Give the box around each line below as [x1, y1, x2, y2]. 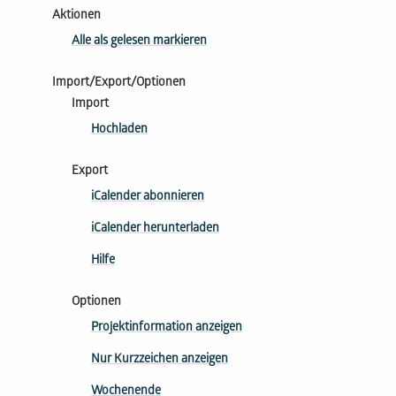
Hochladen [91, 122, 148, 138]
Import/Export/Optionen [52, 75, 186, 91]
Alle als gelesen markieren [72, 34, 207, 49]
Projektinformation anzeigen [91, 320, 242, 336]
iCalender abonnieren [91, 189, 204, 205]
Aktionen [52, 8, 101, 24]
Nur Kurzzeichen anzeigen [91, 352, 228, 368]
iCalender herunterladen [91, 221, 219, 237]
